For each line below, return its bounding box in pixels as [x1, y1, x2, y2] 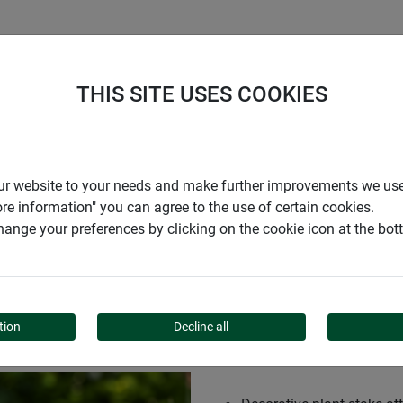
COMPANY [34, 38, 103, 55]
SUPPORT [225, 38, 290, 55]
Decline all [174, 319, 229, 334]
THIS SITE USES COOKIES [76, 82, 327, 107]
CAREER [137, 38, 191, 55]
